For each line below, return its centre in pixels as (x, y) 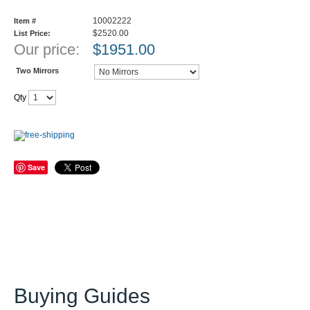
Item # (25, 21)
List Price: (32, 33)
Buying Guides (82, 296)
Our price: (47, 49)
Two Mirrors (37, 70)
